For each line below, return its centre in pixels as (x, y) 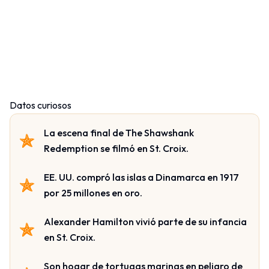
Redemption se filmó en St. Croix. (116, 149)
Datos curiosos (41, 105)
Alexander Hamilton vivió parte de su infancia (145, 222)
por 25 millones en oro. (93, 193)
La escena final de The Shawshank (119, 133)
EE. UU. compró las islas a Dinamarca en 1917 (141, 177)
